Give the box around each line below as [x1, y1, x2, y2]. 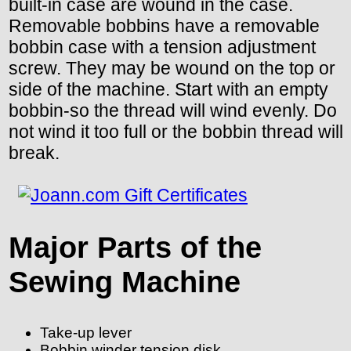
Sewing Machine [9, 265, 241, 299]
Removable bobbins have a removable [9, 15, 320, 36]
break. [9, 142, 60, 163]
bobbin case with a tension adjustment [9, 36, 316, 57]
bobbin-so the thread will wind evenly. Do [9, 100, 337, 121]
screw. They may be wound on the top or [9, 57, 335, 78]
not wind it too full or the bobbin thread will [9, 121, 343, 142]
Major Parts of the [9, 230, 262, 265]
